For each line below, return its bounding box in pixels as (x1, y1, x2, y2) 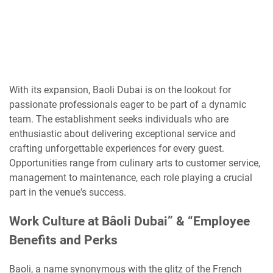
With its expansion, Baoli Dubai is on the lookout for (9, 84, 231, 96)
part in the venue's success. (9, 186, 126, 199)
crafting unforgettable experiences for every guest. (9, 143, 224, 155)
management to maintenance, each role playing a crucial (9, 172, 252, 184)
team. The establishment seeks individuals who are (9, 113, 229, 126)
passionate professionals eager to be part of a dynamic (9, 99, 246, 111)
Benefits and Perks (9, 233, 118, 248)
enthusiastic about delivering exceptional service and (9, 128, 236, 140)
